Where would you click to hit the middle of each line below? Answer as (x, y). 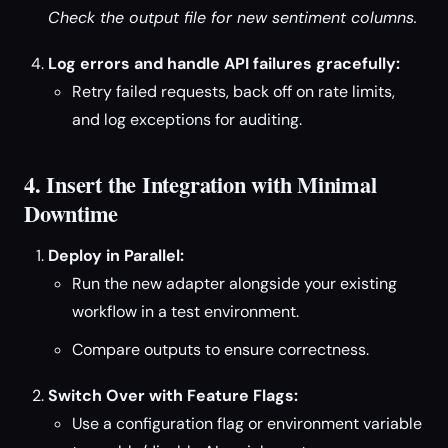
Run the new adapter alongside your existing (234, 283)
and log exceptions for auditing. (187, 119)
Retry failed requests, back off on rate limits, (233, 91)
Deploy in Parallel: (116, 255)
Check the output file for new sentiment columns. (232, 17)
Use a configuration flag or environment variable (247, 423)
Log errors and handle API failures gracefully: (224, 63)
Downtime (71, 213)
